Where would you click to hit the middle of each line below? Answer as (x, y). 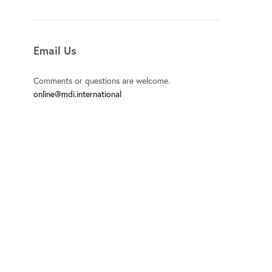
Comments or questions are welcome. (102, 80)
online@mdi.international (77, 93)
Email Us (55, 50)
